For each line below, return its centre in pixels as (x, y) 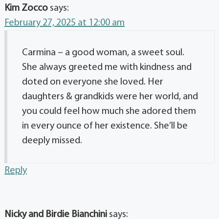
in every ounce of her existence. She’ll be (105, 126)
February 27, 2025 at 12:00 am (65, 23)
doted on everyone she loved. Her (93, 82)
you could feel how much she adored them (109, 111)
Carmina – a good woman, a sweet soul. (103, 53)
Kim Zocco (26, 8)
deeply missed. (52, 141)
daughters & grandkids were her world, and (110, 97)
